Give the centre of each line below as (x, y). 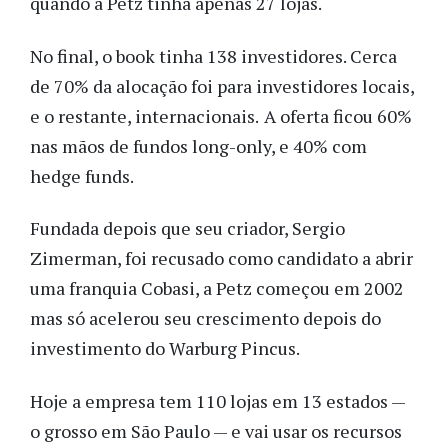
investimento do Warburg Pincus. (165, 348)
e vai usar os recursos (314, 430)
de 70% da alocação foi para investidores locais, (222, 85)
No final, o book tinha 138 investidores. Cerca (213, 55)
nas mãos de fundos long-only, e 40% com (198, 145)
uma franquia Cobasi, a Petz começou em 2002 (217, 288)
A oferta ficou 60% (338, 115)
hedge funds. (83, 175)
